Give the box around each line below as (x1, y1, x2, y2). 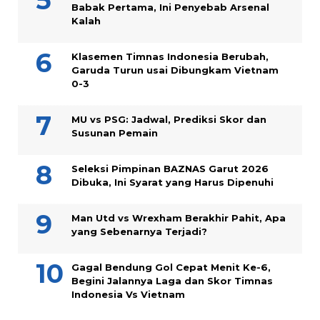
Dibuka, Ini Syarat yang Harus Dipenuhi (71, 176, 279, 189)
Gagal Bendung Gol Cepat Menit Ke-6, (71, 261, 271, 274)
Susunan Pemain (71, 127, 158, 139)
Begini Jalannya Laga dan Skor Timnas (71, 275, 273, 287)
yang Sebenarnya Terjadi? (71, 226, 207, 238)
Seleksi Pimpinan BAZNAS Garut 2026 (71, 163, 269, 175)
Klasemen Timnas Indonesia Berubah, (71, 51, 269, 63)
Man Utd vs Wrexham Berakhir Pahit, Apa (71, 212, 286, 224)
